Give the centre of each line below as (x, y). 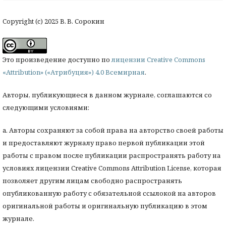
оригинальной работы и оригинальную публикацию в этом (105, 206)
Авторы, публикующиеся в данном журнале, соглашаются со (107, 95)
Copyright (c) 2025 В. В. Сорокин (53, 21)
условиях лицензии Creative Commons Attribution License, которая (112, 168)
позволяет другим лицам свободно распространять (92, 181)
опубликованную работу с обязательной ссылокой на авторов (109, 193)
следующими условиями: (46, 108)
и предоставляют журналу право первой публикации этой (104, 143)
